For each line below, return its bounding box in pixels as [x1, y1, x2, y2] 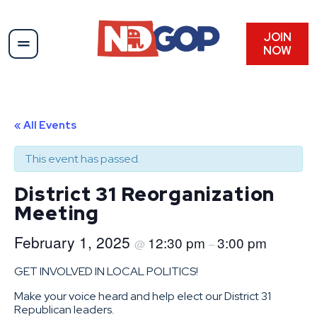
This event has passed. [25, 151, 140, 166]
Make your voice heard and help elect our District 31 [14, 288, 271, 304]
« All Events [14, 117, 76, 132]
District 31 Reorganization [14, 180, 275, 207]
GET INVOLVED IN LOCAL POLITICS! [14, 263, 198, 279]
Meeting [14, 200, 100, 226]
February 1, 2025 [14, 231, 134, 253]
